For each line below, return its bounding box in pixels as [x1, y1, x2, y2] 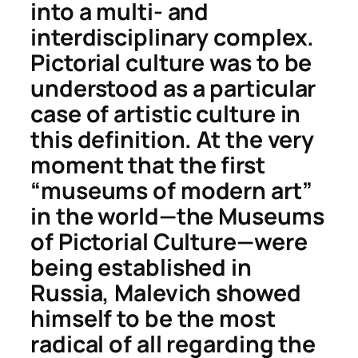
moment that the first [30, 149, 265, 181]
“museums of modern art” [30, 174, 312, 206]
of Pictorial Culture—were [30, 225, 308, 257]
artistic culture [113, 97, 276, 129]
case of [30, 97, 114, 129]
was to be [205, 46, 312, 78]
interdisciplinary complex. [30, 21, 315, 53]
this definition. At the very [30, 123, 315, 155]
